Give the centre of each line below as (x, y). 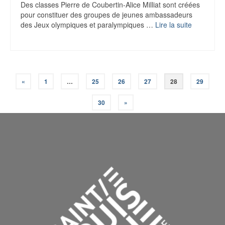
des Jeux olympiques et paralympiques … (88, 25)
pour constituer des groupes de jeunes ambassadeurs (106, 15)
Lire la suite (174, 25)
